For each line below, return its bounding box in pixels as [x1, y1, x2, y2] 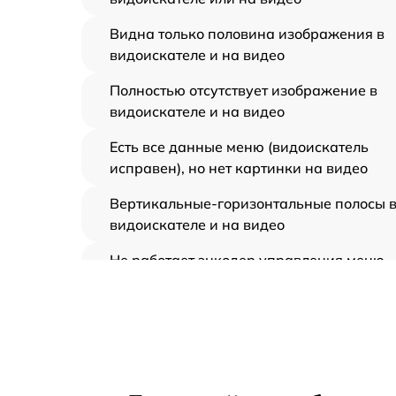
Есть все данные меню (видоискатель [110, 137, 369, 156]
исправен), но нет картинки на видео [110, 158, 368, 177]
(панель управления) [110, 271, 256, 290]
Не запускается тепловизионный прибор [110, 314, 392, 332]
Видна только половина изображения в [110, 24, 385, 42]
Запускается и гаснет [110, 363, 258, 382]
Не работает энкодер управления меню [110, 250, 385, 269]
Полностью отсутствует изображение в [110, 80, 377, 99]
